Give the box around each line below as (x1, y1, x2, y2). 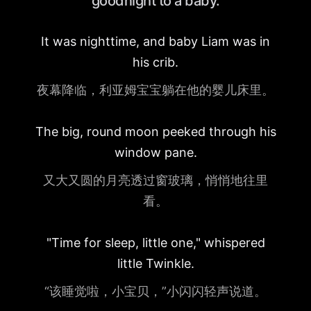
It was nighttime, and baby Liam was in (41, 34, 270, 49)
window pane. (114, 145, 197, 160)
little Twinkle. (117, 256, 194, 271)
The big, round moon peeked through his (35, 124, 276, 139)
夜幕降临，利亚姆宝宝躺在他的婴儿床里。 (37, 83, 274, 97)
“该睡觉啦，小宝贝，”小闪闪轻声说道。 (44, 284, 267, 299)
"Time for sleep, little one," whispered (46, 235, 265, 250)
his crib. (133, 55, 178, 69)
